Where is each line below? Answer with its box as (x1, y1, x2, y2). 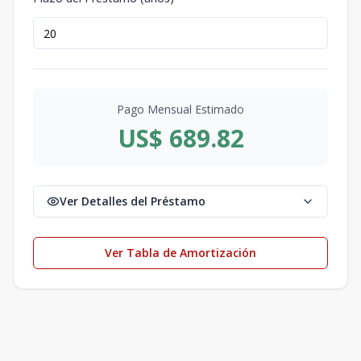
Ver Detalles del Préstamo (60, 193, 205, 210)
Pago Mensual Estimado (117, 102, 244, 118)
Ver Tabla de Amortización (105, 245, 256, 261)
